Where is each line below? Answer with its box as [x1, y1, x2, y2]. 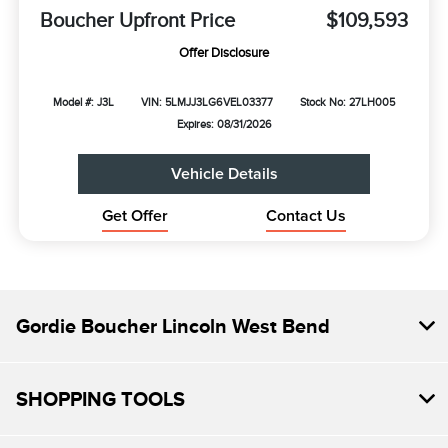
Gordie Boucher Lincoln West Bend [16, 315, 330, 338]
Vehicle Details [170, 166, 278, 183]
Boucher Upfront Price [39, 8, 235, 31]
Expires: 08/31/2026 [176, 117, 272, 130]
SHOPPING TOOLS [16, 388, 185, 411]
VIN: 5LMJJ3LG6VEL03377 [140, 95, 273, 108]
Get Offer [101, 208, 168, 225]
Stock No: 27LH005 [299, 95, 395, 108]
